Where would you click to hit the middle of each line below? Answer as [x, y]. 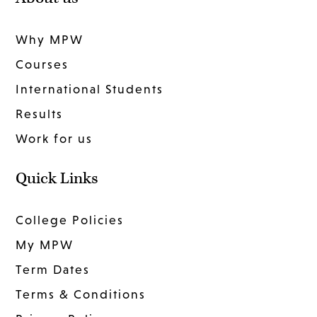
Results [40, 114]
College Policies [70, 220]
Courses [42, 65]
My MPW [45, 245]
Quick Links [57, 179]
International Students [90, 90]
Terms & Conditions [81, 295]
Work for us [54, 139]
